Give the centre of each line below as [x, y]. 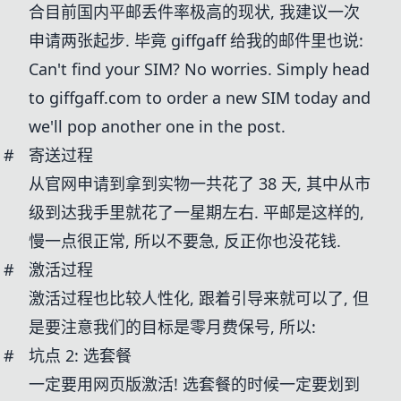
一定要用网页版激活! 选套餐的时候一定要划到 [194, 384]
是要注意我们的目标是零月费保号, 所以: [172, 327]
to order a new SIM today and [256, 98]
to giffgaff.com [85, 98]
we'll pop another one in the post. [157, 126]
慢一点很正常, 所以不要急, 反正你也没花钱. [185, 241]
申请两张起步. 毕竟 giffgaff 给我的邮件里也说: [196, 40]
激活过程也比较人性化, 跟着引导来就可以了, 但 [199, 298]
